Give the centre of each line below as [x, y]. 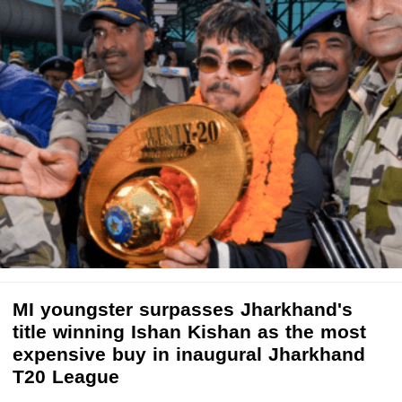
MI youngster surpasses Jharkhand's [183, 309]
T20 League [66, 376]
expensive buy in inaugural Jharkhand [189, 354]
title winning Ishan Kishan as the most [189, 331]
